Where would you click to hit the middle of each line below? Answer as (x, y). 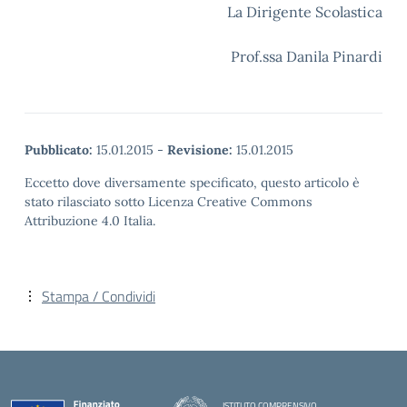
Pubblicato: (59, 150)
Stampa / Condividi (99, 296)
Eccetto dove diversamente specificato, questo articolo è (192, 183)
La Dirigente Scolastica (305, 12)
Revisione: (200, 150)
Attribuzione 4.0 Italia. (90, 221)
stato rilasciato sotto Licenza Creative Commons (169, 202)
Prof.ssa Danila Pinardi (307, 56)
